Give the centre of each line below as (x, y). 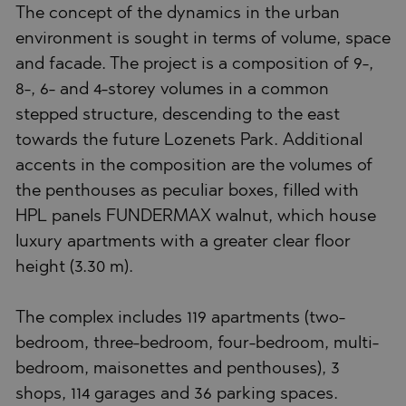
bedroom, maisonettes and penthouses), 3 (178, 369)
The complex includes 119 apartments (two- (180, 318)
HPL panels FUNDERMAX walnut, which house (196, 217)
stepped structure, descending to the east (178, 115)
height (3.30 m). (74, 267)
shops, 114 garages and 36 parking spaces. (177, 394)
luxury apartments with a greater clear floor (183, 242)
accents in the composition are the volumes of (194, 166)
